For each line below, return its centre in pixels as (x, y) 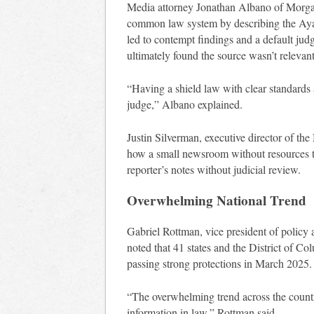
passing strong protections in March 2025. (219, 264)
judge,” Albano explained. (185, 104)
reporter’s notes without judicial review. (214, 170)
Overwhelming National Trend (217, 201)
